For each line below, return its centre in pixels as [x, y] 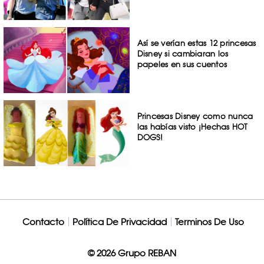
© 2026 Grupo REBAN [132, 253]
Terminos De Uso [209, 222]
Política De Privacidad [119, 222]
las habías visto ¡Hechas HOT [192, 126]
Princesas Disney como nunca [195, 116]
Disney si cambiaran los [183, 54]
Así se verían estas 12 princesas [197, 43]
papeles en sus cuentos [182, 65]
